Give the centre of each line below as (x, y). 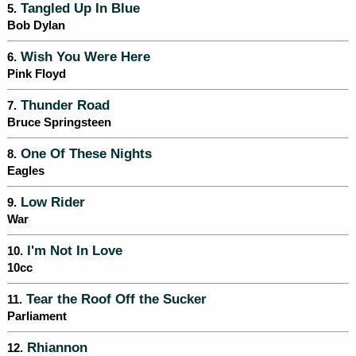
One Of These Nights (84, 154)
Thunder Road (63, 105)
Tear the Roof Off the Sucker (114, 299)
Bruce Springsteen (59, 123)
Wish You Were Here (83, 57)
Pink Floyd (37, 74)
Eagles (26, 171)
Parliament (37, 317)
